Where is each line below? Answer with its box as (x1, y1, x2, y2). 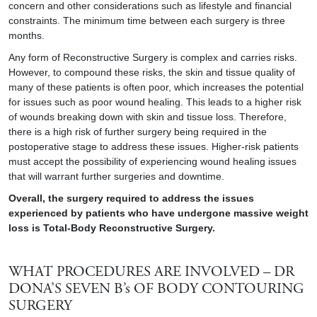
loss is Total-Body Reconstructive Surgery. (8, 222, 215, 234)
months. (8, 30, 45, 41)
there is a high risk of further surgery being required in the (8, 126, 267, 137)
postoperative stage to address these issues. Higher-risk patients (8, 141, 299, 152)
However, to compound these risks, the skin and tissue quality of (8, 67, 295, 78)
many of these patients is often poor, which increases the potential (8, 81, 304, 93)
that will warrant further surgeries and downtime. (8, 171, 224, 182)
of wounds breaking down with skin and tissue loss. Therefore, (8, 111, 287, 122)
